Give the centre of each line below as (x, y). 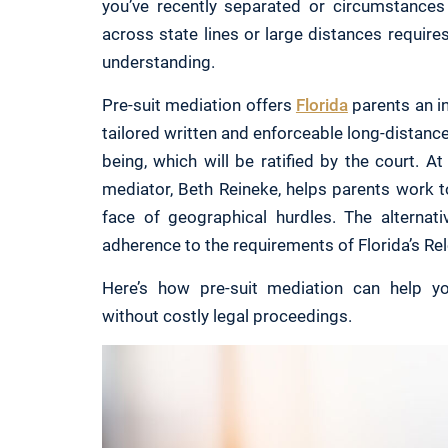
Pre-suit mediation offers (199, 105)
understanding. (158, 62)
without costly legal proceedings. (227, 316)
